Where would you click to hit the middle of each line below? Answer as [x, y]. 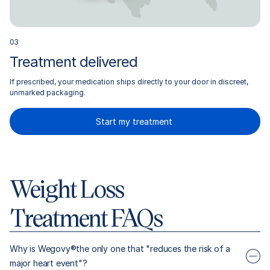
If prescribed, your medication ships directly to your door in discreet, [129, 81]
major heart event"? [49, 263]
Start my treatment [135, 121]
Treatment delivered [74, 61]
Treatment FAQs [86, 217]
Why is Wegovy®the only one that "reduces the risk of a [120, 248]
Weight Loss [67, 188]
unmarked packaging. [48, 92]
